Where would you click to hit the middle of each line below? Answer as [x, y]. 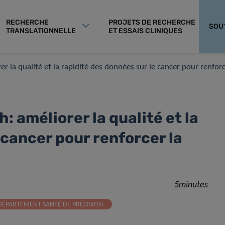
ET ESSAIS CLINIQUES [145, 31]
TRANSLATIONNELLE [41, 31]
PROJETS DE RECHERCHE [152, 22]
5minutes [191, 185]
